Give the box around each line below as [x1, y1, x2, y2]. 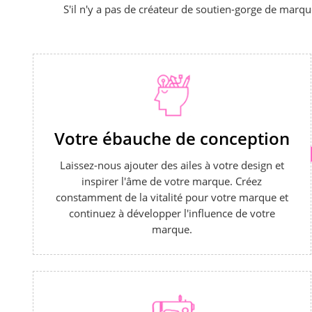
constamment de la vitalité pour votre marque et [55, 190, 288, 205]
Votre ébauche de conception [54, 127, 290, 150]
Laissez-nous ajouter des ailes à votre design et [59, 158, 284, 173]
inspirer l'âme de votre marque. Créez [81, 174, 263, 189]
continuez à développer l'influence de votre [68, 206, 275, 221]
